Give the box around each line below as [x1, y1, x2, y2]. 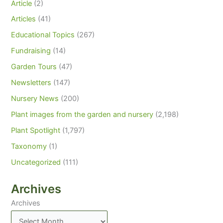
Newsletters [11, 78, 52, 88]
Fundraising [11, 46, 51, 56]
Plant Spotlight [11, 126, 61, 135]
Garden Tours [11, 62, 57, 72]
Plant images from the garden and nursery [11, 110, 154, 119]
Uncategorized [11, 157, 61, 167]
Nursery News [11, 94, 59, 104]
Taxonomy [11, 141, 47, 151]
